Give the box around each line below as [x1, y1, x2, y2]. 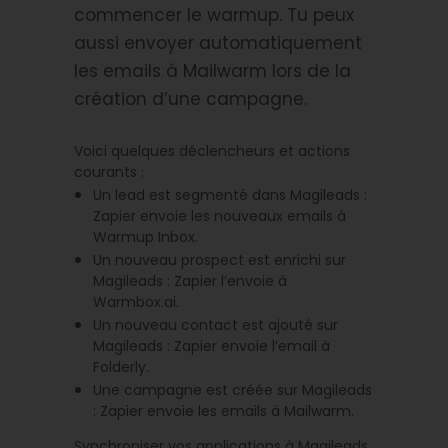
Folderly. [93, 356, 150, 377]
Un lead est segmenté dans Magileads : [93, 184, 368, 205]
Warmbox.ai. [93, 291, 180, 312]
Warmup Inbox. [93, 226, 199, 247]
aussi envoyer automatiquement [74, 30, 362, 55]
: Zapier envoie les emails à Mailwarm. [93, 400, 355, 421]
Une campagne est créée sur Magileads [93, 379, 373, 400]
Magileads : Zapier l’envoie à [93, 270, 288, 291]
